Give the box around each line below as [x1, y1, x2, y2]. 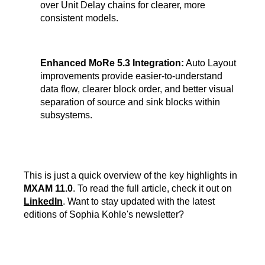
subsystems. [40, 110, 92, 121]
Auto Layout [184, 58, 236, 69]
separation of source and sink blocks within [40, 97, 220, 108]
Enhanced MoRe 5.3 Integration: [40, 58, 184, 69]
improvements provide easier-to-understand [40, 71, 222, 82]
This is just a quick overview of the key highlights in [24, 170, 237, 181]
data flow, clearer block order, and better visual [40, 84, 234, 95]
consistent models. [40, 13, 118, 24]
